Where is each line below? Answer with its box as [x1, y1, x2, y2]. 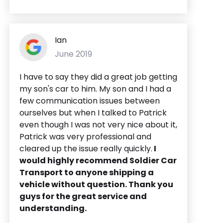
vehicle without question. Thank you [19, 178, 173, 190]
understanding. [19, 202, 87, 214]
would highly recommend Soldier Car [19, 154, 177, 166]
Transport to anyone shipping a [19, 166, 154, 178]
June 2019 [55, 48, 92, 60]
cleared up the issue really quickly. [19, 142, 152, 154]
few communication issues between [19, 95, 160, 107]
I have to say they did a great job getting [19, 71, 177, 83]
